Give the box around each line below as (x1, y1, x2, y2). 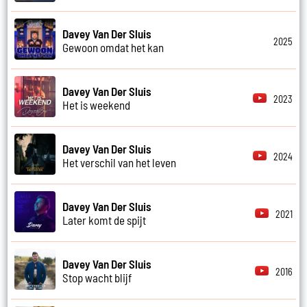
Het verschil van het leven (62, 155, 177, 169)
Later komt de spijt (62, 212, 147, 227)
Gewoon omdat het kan (62, 40, 164, 54)
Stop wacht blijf (62, 270, 132, 284)
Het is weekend (62, 97, 131, 112)
